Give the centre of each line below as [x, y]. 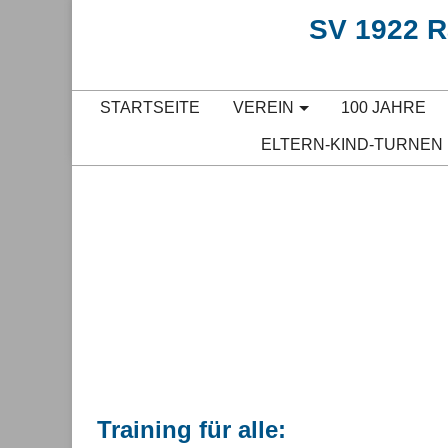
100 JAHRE [384, 107]
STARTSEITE [149, 107]
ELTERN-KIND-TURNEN [351, 144]
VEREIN [263, 107]
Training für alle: [191, 429]
